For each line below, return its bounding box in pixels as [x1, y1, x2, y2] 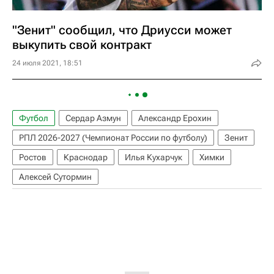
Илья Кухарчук [125, 152, 182, 162]
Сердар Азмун [65, 113, 121, 123]
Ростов [19, 152, 46, 162]
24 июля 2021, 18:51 [12, 59, 83, 67]
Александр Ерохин [138, 113, 212, 123]
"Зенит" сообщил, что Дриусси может [12, 23, 232, 37]
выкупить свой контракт [12, 37, 152, 52]
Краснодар [64, 152, 108, 162]
